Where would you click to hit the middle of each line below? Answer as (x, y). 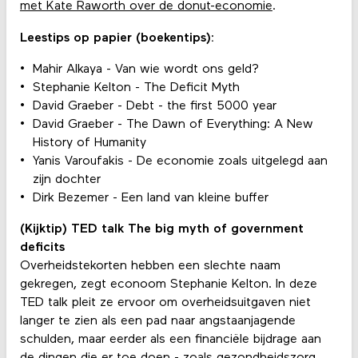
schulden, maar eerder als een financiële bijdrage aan (170, 340)
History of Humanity (89, 143)
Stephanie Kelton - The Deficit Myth (136, 88)
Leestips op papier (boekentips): (117, 38)
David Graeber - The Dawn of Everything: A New (173, 124)
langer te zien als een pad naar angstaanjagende (157, 322)
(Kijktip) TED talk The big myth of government (161, 230)
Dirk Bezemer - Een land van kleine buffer (150, 198)
